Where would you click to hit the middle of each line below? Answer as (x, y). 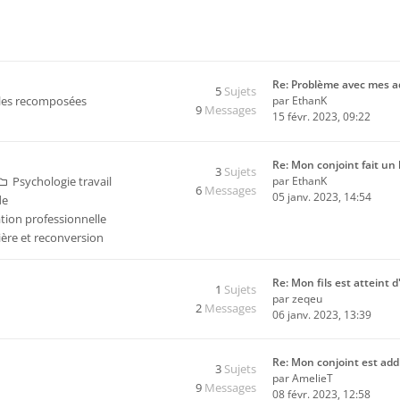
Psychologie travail (62, 181)
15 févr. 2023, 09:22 (321, 117)
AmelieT (312, 378)
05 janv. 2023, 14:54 (322, 197)
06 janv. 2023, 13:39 (322, 315)
